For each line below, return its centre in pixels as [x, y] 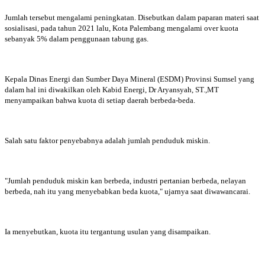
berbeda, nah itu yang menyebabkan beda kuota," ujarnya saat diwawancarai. [128, 191]
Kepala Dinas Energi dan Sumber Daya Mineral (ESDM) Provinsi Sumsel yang [130, 79]
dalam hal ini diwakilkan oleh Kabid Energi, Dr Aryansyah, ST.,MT [112, 89]
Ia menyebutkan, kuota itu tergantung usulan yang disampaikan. [108, 231]
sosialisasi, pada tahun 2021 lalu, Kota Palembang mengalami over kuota [122, 28]
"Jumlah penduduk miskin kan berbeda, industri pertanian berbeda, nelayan [125, 180]
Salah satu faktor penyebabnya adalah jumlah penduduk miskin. [107, 140]
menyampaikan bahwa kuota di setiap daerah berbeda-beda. [100, 100]
